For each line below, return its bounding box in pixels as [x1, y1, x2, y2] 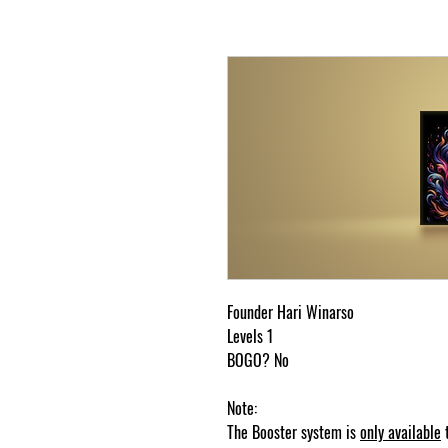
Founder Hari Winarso [227, 300, 354, 324]
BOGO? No [227, 348, 289, 372]
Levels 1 [227, 324, 273, 348]
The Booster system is [227, 420, 360, 444]
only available [360, 420, 441, 444]
